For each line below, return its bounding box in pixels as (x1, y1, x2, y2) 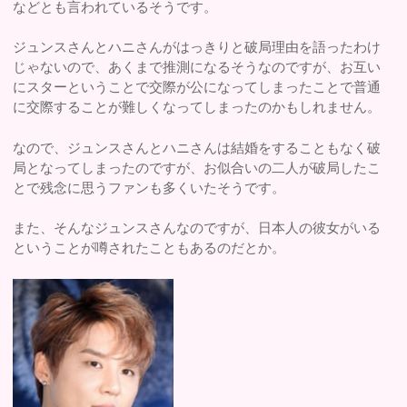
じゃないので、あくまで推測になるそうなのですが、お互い (13, 59, 382, 75)
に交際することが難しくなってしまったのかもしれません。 (13, 99, 382, 115)
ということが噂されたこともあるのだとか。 (13, 240, 286, 256)
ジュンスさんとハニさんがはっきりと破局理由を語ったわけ (13, 39, 382, 55)
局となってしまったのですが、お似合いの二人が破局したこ (13, 159, 382, 175)
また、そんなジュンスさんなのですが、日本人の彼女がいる (13, 220, 382, 236)
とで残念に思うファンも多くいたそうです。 (13, 179, 286, 195)
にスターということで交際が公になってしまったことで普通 (13, 79, 382, 95)
